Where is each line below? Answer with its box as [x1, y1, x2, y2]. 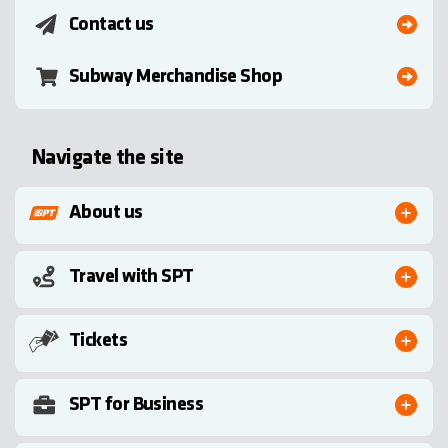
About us [69, 203, 143, 224]
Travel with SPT [69, 267, 194, 288]
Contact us [69, 15, 154, 36]
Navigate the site [32, 147, 184, 171]
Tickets [69, 331, 128, 352]
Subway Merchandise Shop [69, 67, 283, 88]
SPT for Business [69, 395, 204, 416]
